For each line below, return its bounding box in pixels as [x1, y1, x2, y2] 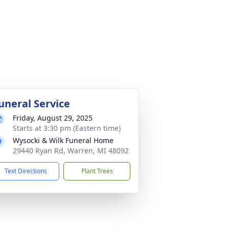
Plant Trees [81, 167, 113, 175]
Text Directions [5, 167, 47, 175]
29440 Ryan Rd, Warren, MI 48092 [13, 146, 129, 155]
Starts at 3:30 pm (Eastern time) [13, 123, 121, 133]
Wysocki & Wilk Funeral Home [13, 135, 113, 145]
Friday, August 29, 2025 [13, 113, 93, 123]
